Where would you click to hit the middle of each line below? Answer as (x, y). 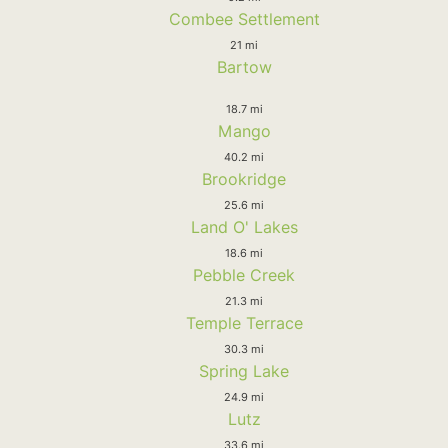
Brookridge (244, 178)
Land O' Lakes (244, 226)
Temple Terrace (244, 322)
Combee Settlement (244, 18)
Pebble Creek (244, 274)
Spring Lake (244, 370)
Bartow (244, 66)
